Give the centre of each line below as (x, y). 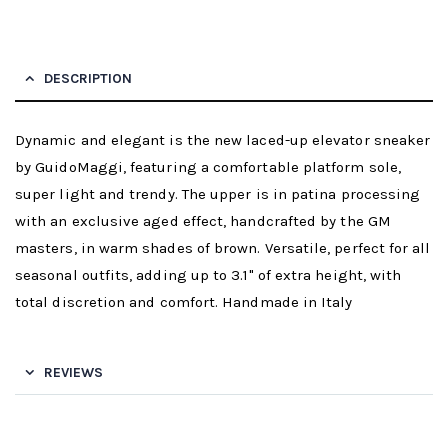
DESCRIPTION (88, 79)
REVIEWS (73, 373)
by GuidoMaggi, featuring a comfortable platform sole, (208, 167)
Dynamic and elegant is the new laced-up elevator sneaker (223, 140)
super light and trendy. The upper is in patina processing (218, 194)
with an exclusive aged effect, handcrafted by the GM (203, 221)
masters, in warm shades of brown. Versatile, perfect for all (223, 248)
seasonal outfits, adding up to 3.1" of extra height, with (208, 275)
